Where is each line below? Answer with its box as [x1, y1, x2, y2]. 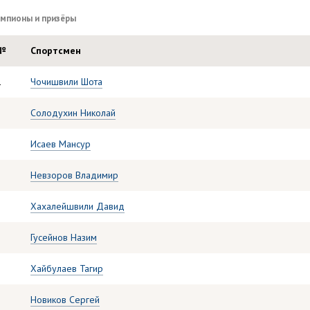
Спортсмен [30, 44, 81, 57]
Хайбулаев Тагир [30, 262, 103, 275]
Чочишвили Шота [30, 75, 102, 88]
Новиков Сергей [30, 293, 100, 306]
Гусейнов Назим [30, 231, 97, 244]
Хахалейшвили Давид [30, 200, 125, 212]
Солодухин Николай [30, 107, 116, 119]
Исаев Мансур [30, 138, 91, 150]
